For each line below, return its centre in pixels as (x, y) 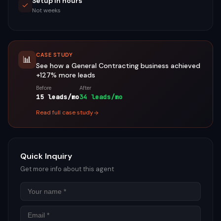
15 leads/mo (58, 97)
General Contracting (105, 66)
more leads (76, 75)
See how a (54, 66)
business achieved (169, 66)
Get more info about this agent (67, 169)
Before (44, 88)
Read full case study (65, 112)
